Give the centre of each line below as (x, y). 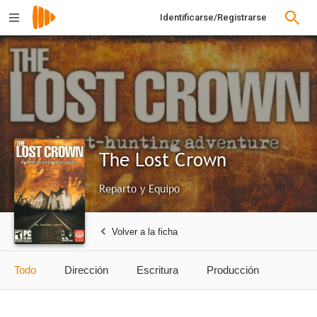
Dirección (86, 270)
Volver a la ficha (145, 231)
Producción (233, 270)
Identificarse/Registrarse (213, 17)
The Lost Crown (163, 160)
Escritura (157, 270)
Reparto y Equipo (139, 188)
